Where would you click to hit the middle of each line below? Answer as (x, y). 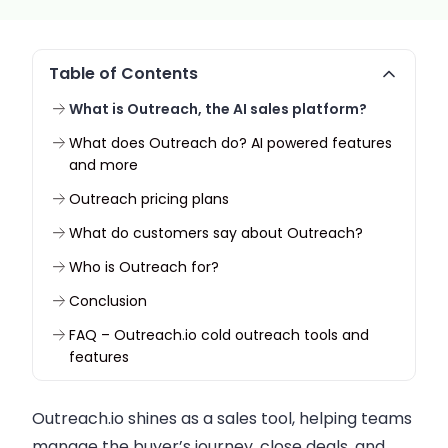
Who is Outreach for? (144, 267)
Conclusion (108, 301)
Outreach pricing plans (149, 199)
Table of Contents (123, 73)
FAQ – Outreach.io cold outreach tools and (219, 335)
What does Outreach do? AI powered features (230, 143)
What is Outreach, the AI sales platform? (218, 109)
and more (103, 165)
